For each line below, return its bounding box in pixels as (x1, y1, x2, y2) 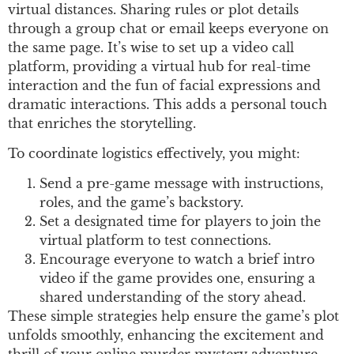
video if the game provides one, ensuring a (40, 270, 315, 287)
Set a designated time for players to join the (40, 213, 321, 230)
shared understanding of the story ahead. (40, 289, 306, 306)
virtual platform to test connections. (40, 232, 271, 249)
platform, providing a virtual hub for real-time (8, 58, 311, 74)
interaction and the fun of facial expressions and (8, 77, 321, 93)
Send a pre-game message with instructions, (40, 175, 323, 192)
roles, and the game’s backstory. (40, 194, 243, 211)
